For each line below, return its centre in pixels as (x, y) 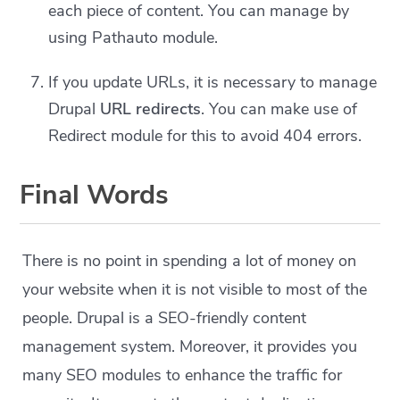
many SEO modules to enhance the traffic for (183, 375)
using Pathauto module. (133, 37)
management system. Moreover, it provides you (190, 346)
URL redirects (151, 108)
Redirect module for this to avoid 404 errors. (205, 135)
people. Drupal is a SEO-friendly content (165, 317)
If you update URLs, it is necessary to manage (213, 82)
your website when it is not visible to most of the (195, 289)
